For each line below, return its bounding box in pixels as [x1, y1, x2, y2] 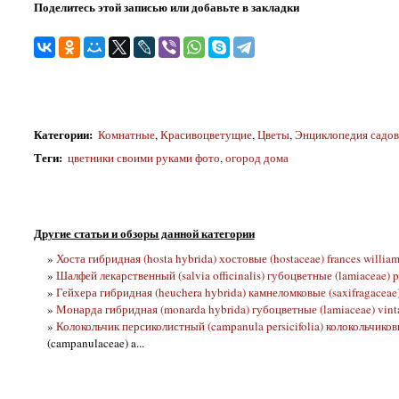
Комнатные [97, 126, 155, 142]
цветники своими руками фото [64, 150, 220, 167]
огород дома [224, 150, 289, 167]
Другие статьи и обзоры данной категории [33, 224, 255, 241]
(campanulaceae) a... [46, 334, 144, 351]
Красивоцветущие [159, 126, 252, 142]
